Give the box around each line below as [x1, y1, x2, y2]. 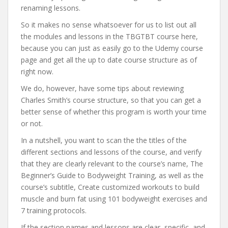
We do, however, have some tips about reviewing [21, 83, 184, 93]
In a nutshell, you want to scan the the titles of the [21, 135, 187, 145]
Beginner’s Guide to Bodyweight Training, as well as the [21, 170, 204, 180]
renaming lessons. [21, 3, 80, 13]
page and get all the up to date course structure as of [21, 55, 197, 65]
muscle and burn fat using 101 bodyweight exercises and [21, 194, 207, 204]
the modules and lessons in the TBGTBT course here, [21, 32, 198, 41]
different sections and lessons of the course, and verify [21, 147, 202, 157]
